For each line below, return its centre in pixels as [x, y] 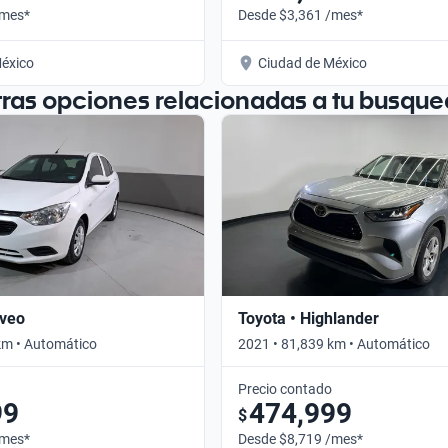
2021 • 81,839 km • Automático [334, 343]
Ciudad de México [312, 62]
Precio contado [285, 388]
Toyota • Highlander [308, 318]
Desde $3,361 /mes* [300, 14]
